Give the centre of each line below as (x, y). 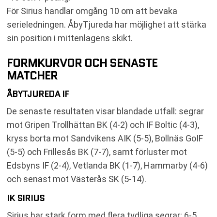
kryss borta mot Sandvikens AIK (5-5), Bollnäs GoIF (105, 138)
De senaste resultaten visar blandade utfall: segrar (105, 111)
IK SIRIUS (26, 198)
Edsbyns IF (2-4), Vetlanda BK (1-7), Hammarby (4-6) (107, 165)
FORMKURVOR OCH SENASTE (82, 62)
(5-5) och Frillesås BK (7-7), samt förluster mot (97, 152)
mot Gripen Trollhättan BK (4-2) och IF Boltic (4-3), (103, 124)
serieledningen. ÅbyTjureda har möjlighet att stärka (107, 24)
